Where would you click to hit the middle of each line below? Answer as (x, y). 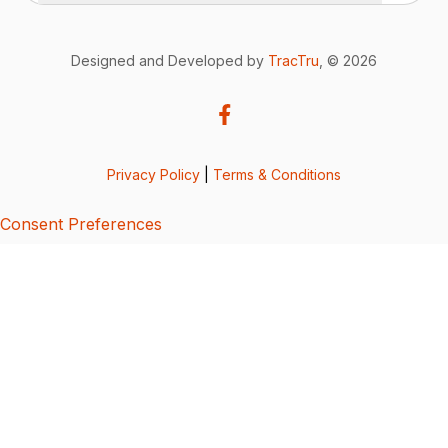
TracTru (293, 60)
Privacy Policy (153, 174)
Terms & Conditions (277, 174)
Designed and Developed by (169, 60)
